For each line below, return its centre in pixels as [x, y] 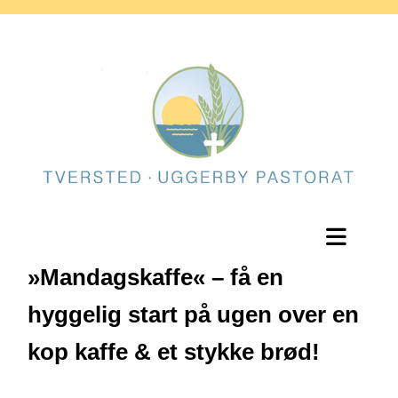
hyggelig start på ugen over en [193, 314]
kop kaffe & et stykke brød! [174, 351]
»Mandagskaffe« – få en [155, 277]
